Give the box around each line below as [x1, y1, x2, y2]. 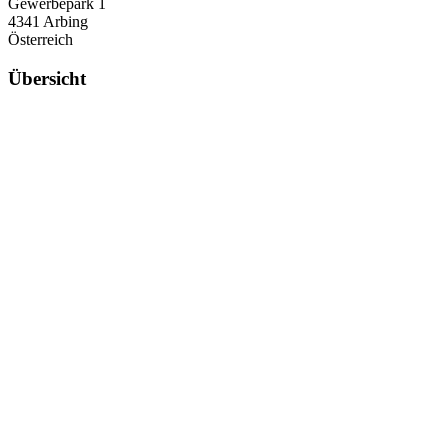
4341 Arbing [8, 13, 88, 31]
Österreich [8, 31, 73, 49]
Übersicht [8, 68, 86, 90]
